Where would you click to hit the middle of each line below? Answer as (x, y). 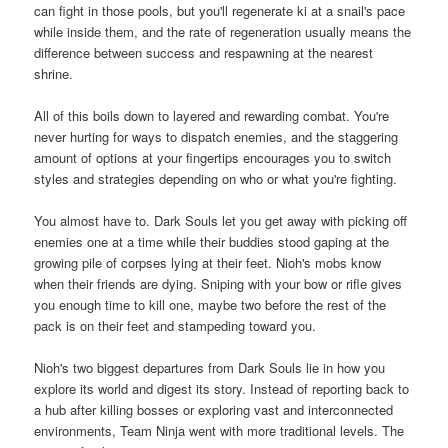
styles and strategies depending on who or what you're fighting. (216, 179)
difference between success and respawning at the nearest (204, 52)
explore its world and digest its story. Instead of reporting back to (222, 389)
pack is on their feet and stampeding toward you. (175, 326)
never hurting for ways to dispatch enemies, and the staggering (216, 137)
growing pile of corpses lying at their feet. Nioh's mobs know (208, 263)
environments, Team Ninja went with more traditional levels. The (219, 431)
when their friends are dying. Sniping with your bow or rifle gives (218, 284)
